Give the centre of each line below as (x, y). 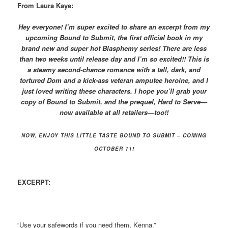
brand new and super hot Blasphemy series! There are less (114, 48)
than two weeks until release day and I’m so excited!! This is (114, 59)
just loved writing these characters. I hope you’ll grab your (114, 91)
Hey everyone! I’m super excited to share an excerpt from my (114, 27)
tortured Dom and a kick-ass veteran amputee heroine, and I (114, 80)
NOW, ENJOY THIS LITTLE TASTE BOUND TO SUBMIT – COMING (114, 135)
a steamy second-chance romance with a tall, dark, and (114, 70)
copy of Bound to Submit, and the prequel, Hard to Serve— (114, 102)
